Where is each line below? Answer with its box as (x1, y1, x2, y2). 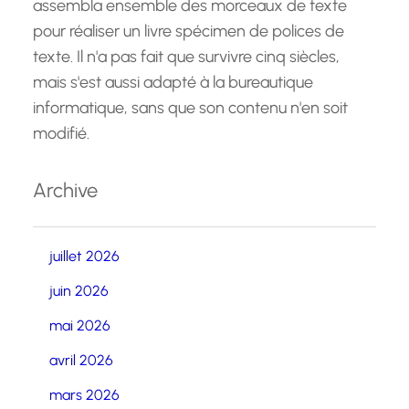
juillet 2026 (49, 247, 120, 265)
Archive (33, 178, 98, 203)
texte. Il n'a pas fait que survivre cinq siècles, (33, 47, 340, 67)
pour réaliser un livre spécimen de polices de (33, 21, 344, 41)
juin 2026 (49, 282, 109, 299)
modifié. (33, 123, 89, 143)
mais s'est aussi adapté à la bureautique (33, 72, 313, 92)
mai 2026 (49, 317, 110, 334)
